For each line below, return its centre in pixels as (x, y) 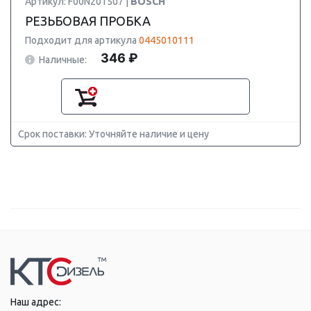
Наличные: (63, 59)
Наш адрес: (36, 302)
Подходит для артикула (82, 40)
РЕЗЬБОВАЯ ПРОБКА (88, 21)
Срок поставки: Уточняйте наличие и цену (114, 134)
